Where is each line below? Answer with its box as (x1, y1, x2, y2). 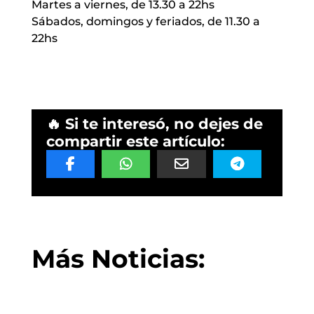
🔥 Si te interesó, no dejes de (46, 115, 263, 133)
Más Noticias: (31, 243, 205, 275)
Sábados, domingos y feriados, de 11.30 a (31, 15, 260, 29)
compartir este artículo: (46, 132, 225, 151)
